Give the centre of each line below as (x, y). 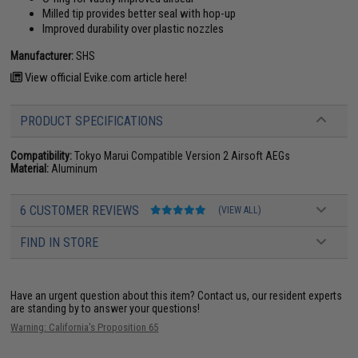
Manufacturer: (42, 56)
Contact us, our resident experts (270, 295)
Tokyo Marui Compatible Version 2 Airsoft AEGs (181, 155)
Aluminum (74, 168)
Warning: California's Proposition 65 (85, 327)
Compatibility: (42, 155)
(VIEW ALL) (240, 210)
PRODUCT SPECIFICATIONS (92, 121)
